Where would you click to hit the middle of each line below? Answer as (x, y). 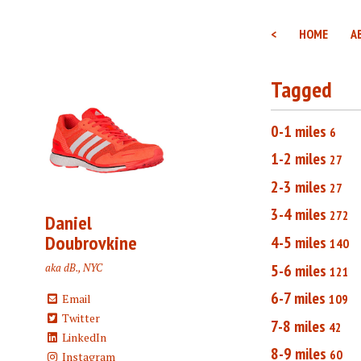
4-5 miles (299, 242)
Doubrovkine (91, 243)
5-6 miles (299, 270)
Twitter (79, 318)
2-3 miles (299, 187)
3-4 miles (299, 215)
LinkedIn (83, 338)
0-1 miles (299, 131)
